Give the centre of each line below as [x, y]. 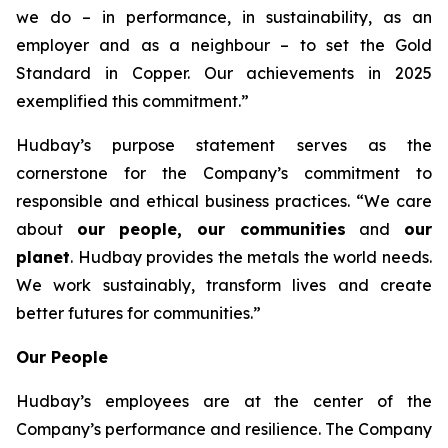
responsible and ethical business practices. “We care [224, 201]
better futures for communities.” [138, 313]
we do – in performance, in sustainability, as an [224, 17]
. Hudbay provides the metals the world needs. [251, 257]
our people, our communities [211, 229]
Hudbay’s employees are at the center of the [224, 401]
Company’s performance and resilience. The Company [224, 429]
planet [43, 257]
